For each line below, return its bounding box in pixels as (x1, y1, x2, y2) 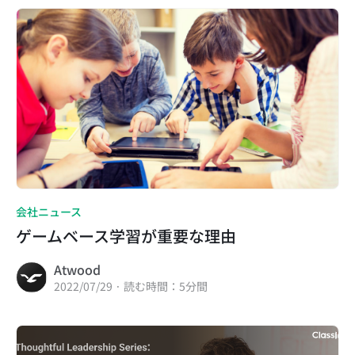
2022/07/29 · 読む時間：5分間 (54, 277, 208, 294)
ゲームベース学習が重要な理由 (16, 223, 236, 247)
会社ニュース (16, 203, 82, 219)
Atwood (54, 259, 101, 279)
